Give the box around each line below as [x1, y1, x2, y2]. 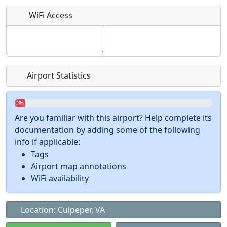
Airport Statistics [25, 70, 91, 81]
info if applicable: [15, 136, 80, 147]
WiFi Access [29, 10, 72, 21]
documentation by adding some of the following [15, 124, 200, 135]
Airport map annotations [31, 161, 126, 172]
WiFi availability [31, 173, 89, 184]
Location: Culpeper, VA [19, 204, 105, 215]
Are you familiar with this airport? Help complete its [15, 112, 212, 123]
